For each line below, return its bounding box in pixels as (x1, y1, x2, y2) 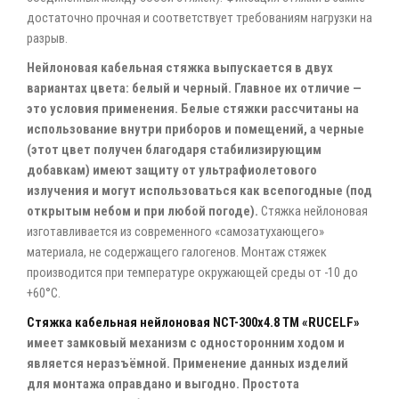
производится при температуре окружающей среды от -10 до (27, 264, 358, 281)
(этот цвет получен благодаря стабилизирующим (27, 141, 322, 158)
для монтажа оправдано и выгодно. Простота (27, 375, 299, 392)
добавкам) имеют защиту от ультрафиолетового (27, 161, 317, 178)
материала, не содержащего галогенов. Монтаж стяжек (27, 243, 327, 260)
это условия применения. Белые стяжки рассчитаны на (27, 100, 359, 117)
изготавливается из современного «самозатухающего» (27, 223, 324, 240)
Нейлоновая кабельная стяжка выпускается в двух (27, 59, 333, 76)
